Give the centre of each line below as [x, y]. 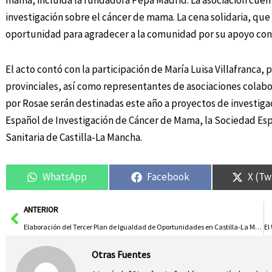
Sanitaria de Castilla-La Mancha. [73, 138]
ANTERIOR [41, 209]
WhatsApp [65, 177]
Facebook [168, 177]
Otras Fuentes [121, 255]
